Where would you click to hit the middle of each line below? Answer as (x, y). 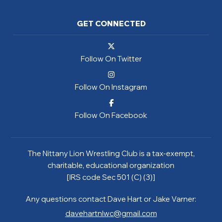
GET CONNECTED (111, 23)
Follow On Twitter (111, 58)
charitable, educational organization (111, 165)
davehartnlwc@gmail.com (111, 213)
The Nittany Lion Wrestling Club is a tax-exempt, (111, 153)
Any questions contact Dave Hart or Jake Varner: (111, 199)
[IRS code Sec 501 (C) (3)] (111, 177)
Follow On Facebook (111, 115)
